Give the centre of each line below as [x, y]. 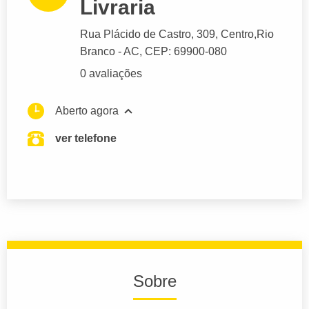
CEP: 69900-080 [186, 52]
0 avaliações [111, 74]
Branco [98, 52]
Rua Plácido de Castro [136, 34]
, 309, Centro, [224, 34]
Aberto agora [87, 111]
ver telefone [86, 139]
